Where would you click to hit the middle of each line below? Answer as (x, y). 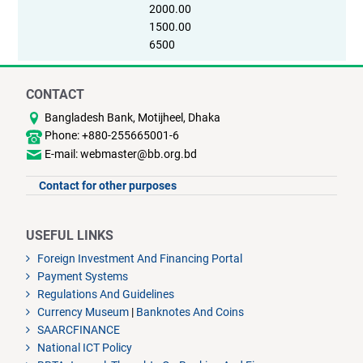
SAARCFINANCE (78, 329)
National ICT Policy (84, 347)
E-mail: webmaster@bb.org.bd (121, 154)
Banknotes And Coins (190, 312)
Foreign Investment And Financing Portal (139, 258)
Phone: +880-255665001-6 (112, 136)
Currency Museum (82, 312)
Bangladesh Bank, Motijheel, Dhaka (132, 117)
